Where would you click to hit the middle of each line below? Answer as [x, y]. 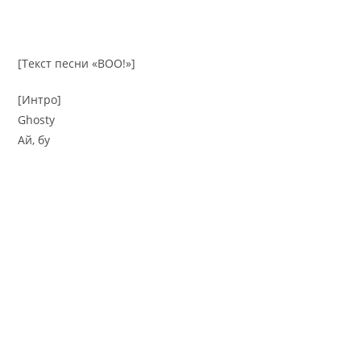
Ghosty [37, 119]
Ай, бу [34, 139]
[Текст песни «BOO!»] [77, 63]
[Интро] [40, 99]
